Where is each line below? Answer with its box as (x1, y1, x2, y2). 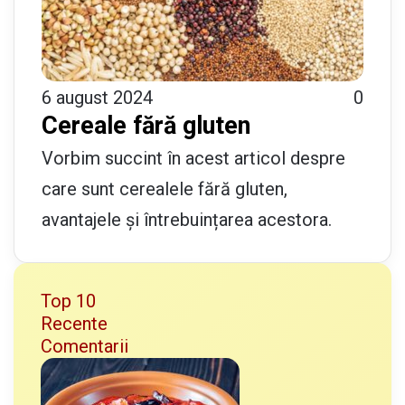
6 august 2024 (42, 86, 153, 108)
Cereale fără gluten (42, 110, 250, 140)
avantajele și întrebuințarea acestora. (42, 208, 332, 231)
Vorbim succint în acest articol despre (42, 146, 345, 169)
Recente (41, 312, 108, 334)
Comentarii (41, 334, 128, 357)
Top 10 (41, 289, 96, 312)
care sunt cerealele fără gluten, (42, 177, 287, 200)
